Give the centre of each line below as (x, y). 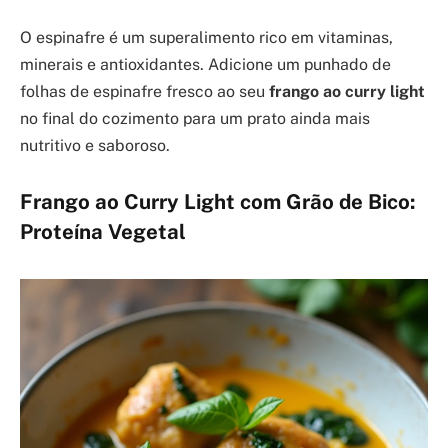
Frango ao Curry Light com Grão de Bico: (218, 201)
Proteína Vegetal (103, 231)
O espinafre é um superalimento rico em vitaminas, (206, 37)
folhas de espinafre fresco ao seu (144, 91)
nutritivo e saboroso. (95, 145)
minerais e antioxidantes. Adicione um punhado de (205, 64)
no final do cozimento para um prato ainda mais (195, 118)
